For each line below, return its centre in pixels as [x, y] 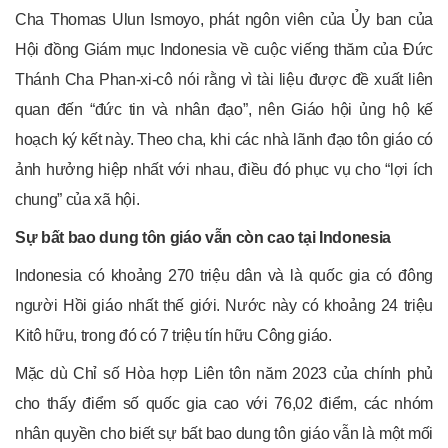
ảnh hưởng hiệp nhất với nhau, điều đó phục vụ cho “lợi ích [224, 170]
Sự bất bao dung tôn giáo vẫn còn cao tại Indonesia [203, 238]
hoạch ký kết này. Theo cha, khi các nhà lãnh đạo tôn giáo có [224, 140]
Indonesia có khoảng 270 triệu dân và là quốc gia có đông [224, 276]
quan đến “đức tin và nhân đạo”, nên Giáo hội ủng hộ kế [224, 110]
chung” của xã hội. [77, 200]
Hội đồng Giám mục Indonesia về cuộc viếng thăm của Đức [224, 50]
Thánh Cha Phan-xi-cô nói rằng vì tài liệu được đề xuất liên [224, 80]
